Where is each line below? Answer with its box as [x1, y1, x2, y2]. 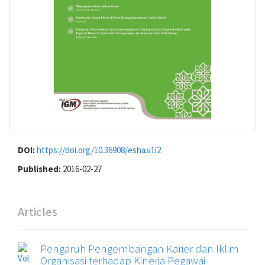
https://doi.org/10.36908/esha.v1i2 [37, 144, 161, 156]
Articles [18, 204, 57, 219]
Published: [18, 163, 63, 174]
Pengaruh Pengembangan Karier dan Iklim [40, 241, 239, 256]
